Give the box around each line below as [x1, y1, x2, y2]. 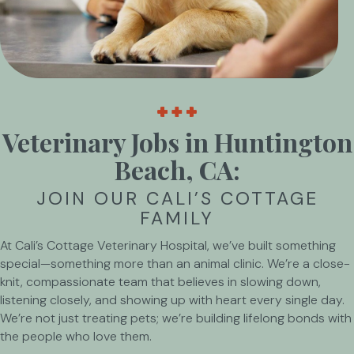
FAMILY [140, 205, 214, 230]
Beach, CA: [114, 152, 240, 186]
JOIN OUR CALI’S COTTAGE [36, 186, 318, 210]
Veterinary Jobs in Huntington [2, 124, 352, 159]
